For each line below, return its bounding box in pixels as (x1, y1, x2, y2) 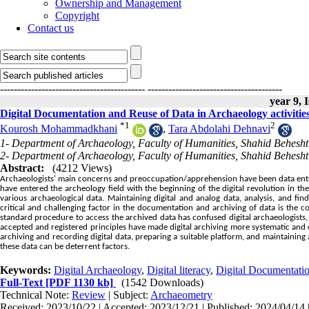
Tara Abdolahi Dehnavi (168, 123, 270, 135)
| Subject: (106, 288, 150, 301)
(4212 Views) (52, 161, 112, 174)
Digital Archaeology (54, 263, 141, 276)
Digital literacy (147, 263, 210, 276)
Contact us (28, 22, 74, 34)
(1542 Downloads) (121, 276, 203, 288)
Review (72, 288, 106, 301)
